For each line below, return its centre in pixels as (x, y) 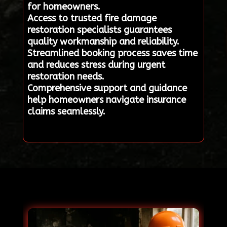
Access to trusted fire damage (92, 18)
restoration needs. (66, 76)
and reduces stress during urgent (96, 65)
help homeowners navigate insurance (106, 100)
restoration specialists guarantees (99, 30)
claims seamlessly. (66, 111)
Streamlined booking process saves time (112, 53)
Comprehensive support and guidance (107, 88)
